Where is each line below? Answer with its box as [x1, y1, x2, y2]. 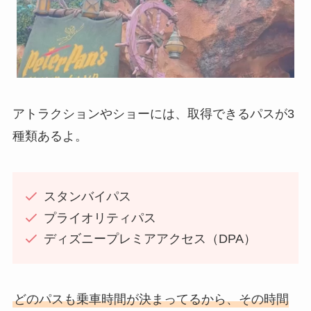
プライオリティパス [43, 210, 156, 225]
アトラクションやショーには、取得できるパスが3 [12, 106, 294, 121]
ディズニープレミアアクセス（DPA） [43, 232, 256, 246]
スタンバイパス [43, 190, 131, 204]
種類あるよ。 [12, 128, 87, 143]
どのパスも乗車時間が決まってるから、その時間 [13, 292, 289, 307]
